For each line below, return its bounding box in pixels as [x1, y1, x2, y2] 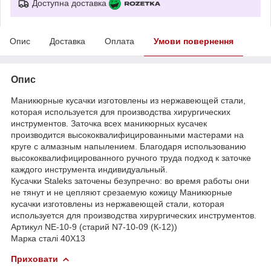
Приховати [11, 253, 58, 264]
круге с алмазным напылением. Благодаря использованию [11, 141, 246, 151]
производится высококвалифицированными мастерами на [11, 129, 244, 140]
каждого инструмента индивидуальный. [11, 164, 168, 174]
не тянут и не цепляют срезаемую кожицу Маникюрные [11, 187, 232, 197]
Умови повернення [154, 36, 233, 46]
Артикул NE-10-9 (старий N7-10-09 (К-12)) [11, 221, 177, 232]
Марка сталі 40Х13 [11, 233, 85, 243]
